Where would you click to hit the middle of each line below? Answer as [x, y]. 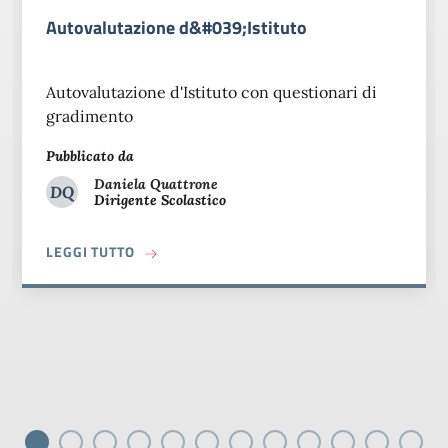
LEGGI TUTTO [90, 252]
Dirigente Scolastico [160, 200]
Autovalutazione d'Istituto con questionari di [211, 92]
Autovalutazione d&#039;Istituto [176, 28]
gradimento [89, 116]
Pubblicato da [90, 156]
